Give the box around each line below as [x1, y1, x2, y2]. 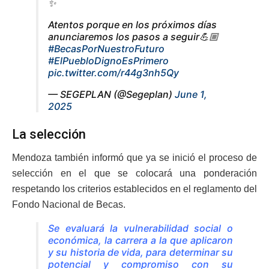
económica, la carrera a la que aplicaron [48, 234, 233, 246]
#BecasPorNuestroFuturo [48, 43, 165, 55]
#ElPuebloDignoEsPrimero [48, 55, 169, 67]
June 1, [175, 88, 207, 101]
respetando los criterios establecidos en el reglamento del [12, 183, 257, 194]
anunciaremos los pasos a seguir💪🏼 [48, 31, 219, 43]
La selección [12, 127, 86, 142]
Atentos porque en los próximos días [48, 19, 217, 31]
